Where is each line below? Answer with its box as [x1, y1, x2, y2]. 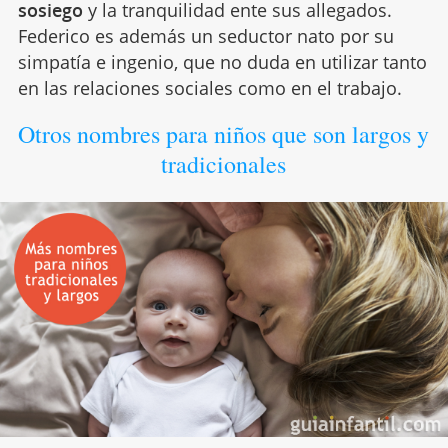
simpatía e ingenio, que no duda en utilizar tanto [17, 50, 427, 75]
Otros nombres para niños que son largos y [18, 118, 430, 151]
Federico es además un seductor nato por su [17, 24, 394, 49]
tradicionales [161, 148, 287, 181]
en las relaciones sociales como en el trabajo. [17, 76, 402, 101]
